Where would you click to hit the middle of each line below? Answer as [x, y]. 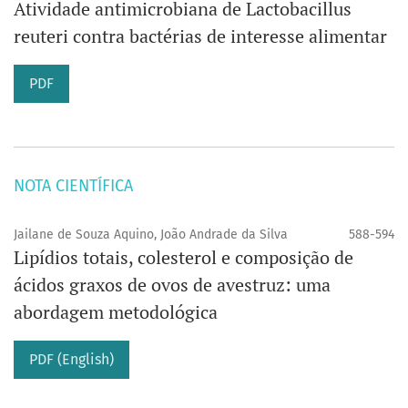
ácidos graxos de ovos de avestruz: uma [172, 285]
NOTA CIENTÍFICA [73, 186]
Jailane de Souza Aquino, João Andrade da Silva [151, 235]
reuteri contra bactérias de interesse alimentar [200, 36]
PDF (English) [71, 360]
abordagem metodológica [116, 312]
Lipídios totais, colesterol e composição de [184, 258]
